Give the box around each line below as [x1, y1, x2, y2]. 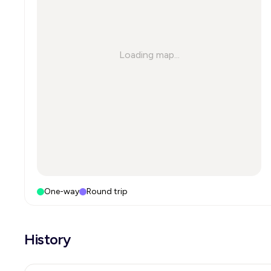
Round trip [87, 186, 128, 197]
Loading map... [119, 49, 180, 60]
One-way [44, 186, 79, 197]
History [24, 230, 71, 248]
